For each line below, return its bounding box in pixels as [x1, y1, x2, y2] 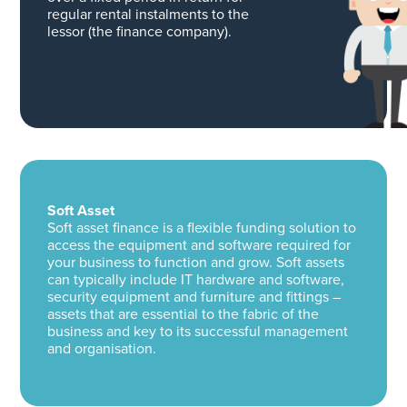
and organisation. [46, 338, 156, 360]
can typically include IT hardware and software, [46, 269, 344, 291]
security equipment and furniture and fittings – [46, 286, 341, 308]
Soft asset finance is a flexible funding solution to [46, 217, 356, 239]
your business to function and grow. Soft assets [46, 252, 344, 273]
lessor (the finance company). [46, 21, 232, 43]
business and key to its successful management [46, 321, 348, 342]
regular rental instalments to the [46, 4, 249, 25]
